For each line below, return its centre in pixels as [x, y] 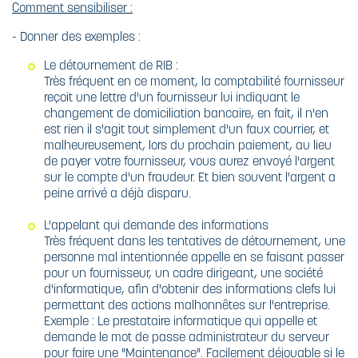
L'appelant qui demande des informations [156, 224]
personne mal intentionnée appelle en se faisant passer [194, 256]
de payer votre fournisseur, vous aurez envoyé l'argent [189, 160]
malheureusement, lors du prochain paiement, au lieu [188, 144]
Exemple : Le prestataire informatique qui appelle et [181, 320]
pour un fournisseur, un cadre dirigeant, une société [183, 272]
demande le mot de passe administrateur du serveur [187, 336]
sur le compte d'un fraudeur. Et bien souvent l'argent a [190, 176]
